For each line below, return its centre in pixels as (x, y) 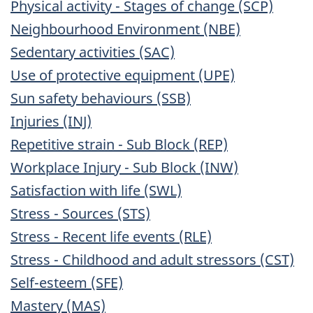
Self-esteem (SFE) (67, 283)
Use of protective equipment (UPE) (123, 75)
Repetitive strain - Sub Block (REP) (119, 145)
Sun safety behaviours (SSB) (101, 99)
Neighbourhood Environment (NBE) (125, 29)
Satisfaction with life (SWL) (96, 191)
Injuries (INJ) (51, 122)
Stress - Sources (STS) (80, 214)
